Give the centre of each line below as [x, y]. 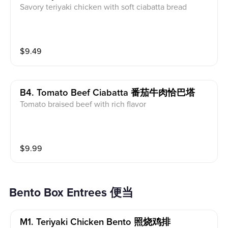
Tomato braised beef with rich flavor [83, 105]
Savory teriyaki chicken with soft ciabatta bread [104, 7]
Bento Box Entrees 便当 [75, 193]
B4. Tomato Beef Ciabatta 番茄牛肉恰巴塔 [108, 93]
